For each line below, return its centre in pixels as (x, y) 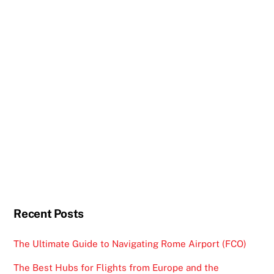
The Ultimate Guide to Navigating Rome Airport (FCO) (130, 244)
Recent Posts (49, 214)
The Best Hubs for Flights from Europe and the (117, 267)
